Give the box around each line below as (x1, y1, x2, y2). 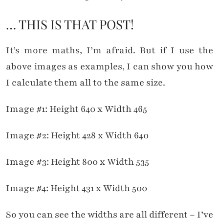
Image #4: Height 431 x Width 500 (6, 182, 147, 195)
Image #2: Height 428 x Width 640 (6, 129, 149, 142)
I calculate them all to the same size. (6, 76, 165, 89)
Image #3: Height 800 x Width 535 (6, 155, 149, 169)
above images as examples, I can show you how (6, 60, 213, 73)
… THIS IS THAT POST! (6, 16, 134, 33)
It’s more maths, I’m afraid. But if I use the (6, 44, 213, 57)
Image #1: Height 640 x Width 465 (6, 103, 147, 116)
